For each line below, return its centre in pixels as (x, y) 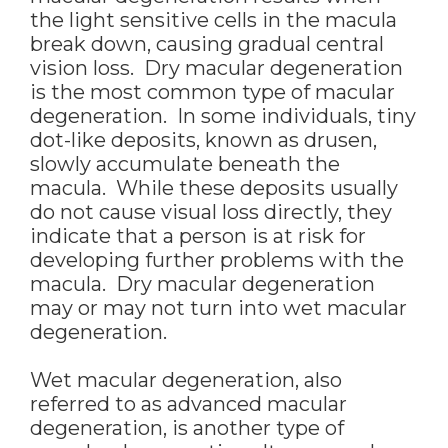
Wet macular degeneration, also (186, 380)
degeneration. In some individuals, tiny (223, 116)
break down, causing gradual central (207, 44)
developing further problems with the (217, 260)
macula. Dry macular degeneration (202, 284)
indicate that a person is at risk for (198, 236)
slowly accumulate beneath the (185, 164)
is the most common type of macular (212, 92)
